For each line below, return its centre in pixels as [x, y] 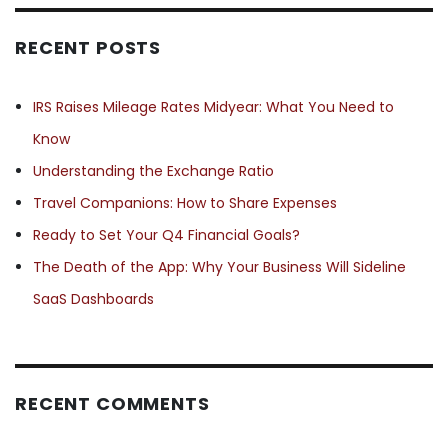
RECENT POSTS [88, 48]
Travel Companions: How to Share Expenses [184, 202]
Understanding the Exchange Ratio [153, 170]
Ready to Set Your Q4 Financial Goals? [166, 234]
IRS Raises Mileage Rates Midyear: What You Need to [213, 106]
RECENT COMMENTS [112, 404]
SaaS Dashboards [93, 298]
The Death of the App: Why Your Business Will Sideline [219, 266]
